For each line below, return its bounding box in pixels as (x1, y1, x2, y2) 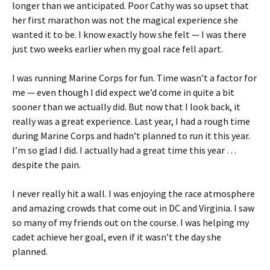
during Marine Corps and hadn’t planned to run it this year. (12, 130, 250, 142)
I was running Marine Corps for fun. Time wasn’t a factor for (12, 72, 257, 84)
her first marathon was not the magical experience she (12, 14, 238, 27)
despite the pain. (12, 159, 81, 171)
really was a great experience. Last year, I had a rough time (12, 115, 250, 128)
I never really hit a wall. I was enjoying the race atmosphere (12, 187, 255, 200)
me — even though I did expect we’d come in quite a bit (12, 86, 234, 99)
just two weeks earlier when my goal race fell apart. (12, 43, 223, 55)
